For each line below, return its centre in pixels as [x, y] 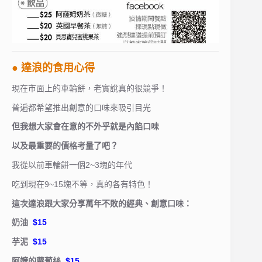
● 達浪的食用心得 [53, 68]
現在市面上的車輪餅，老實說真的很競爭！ [89, 88]
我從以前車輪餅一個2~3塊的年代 [72, 165]
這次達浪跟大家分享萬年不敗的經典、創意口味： [102, 203]
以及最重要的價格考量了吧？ [65, 146]
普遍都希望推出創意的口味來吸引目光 [81, 107]
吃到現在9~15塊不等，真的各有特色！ [82, 184]
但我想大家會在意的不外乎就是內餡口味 [85, 127]
